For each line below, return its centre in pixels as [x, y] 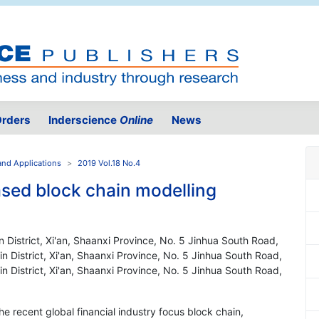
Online [137, 120]
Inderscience [84, 120]
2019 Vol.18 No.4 [109, 163]
